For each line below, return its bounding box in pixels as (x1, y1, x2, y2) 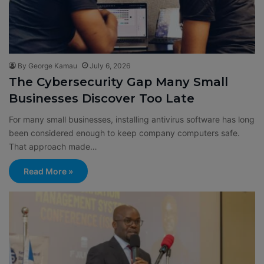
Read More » (24, 166, 73, 176)
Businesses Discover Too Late (9, 91, 194, 105)
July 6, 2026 (90, 61, 130, 70)
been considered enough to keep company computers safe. (9, 127, 240, 138)
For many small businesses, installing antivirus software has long (9, 114, 255, 124)
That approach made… (9, 141, 97, 151)
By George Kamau (18, 61, 77, 70)
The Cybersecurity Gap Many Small (9, 74, 228, 89)
